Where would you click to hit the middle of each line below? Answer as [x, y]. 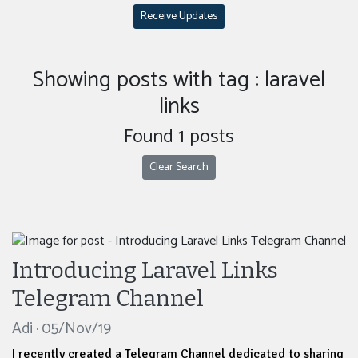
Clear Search [179, 168]
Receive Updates [179, 17]
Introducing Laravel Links [145, 271]
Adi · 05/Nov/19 [62, 329]
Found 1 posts [179, 137]
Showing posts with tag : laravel [179, 80]
